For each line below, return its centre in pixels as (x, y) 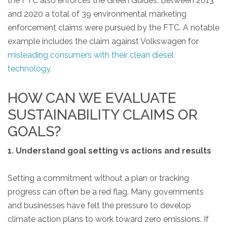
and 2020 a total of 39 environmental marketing (97, 14)
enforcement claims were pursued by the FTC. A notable (113, 28)
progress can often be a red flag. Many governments (106, 192)
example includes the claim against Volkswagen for (103, 42)
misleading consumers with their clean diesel (91, 55)
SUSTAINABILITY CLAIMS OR (103, 115)
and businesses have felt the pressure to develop (99, 206)
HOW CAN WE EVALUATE (92, 98)
